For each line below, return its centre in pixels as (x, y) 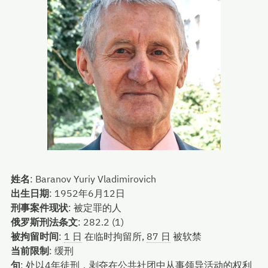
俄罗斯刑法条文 (44, 222)
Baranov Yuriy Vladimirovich (96, 179)
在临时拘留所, (114, 236)
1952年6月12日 (90, 193)
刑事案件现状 (39, 207)
